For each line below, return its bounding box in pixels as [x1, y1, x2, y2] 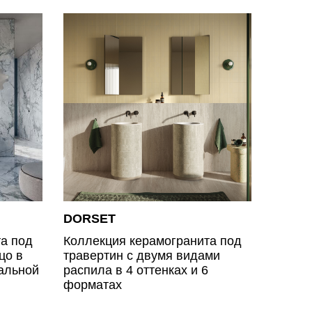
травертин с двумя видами [63, 248, 220, 263]
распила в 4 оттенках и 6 [63, 263, 208, 277]
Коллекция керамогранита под [63, 233, 242, 248]
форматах [63, 277, 122, 292]
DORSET [63, 211, 116, 226]
